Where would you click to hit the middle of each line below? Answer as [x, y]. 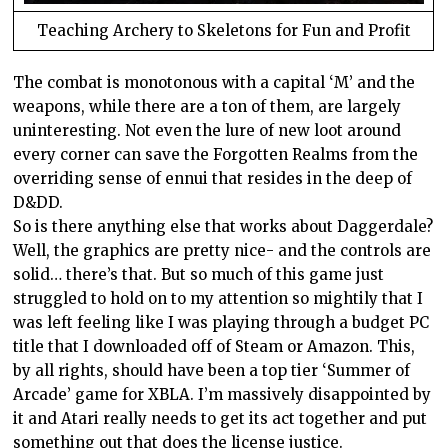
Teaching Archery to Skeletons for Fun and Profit [223, 31]
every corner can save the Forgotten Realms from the [216, 155]
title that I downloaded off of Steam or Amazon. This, [214, 347]
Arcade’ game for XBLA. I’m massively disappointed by [222, 395]
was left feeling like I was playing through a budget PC [221, 323]
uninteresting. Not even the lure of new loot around [207, 131]
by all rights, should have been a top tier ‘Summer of [212, 371]
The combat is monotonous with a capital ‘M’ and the [214, 83]
